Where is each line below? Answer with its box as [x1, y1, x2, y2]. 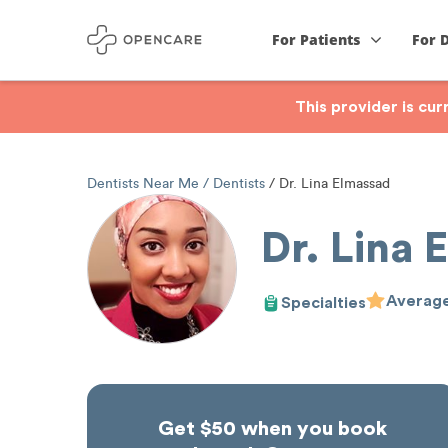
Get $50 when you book [157, 419, 387, 439]
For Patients [272, 30, 361, 49]
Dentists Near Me [87, 175, 203, 192]
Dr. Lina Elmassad [275, 175, 390, 192]
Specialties [281, 294, 366, 311]
